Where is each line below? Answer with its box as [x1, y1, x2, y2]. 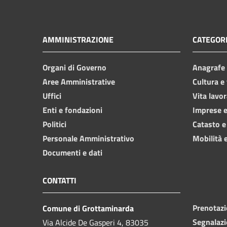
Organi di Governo [43, 61, 106, 73]
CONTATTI [43, 174, 77, 186]
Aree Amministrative [43, 75, 115, 88]
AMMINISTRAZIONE [43, 33, 113, 46]
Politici [43, 118, 66, 130]
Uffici [43, 89, 61, 102]
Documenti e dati [43, 146, 102, 159]
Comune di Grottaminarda [43, 202, 134, 214]
